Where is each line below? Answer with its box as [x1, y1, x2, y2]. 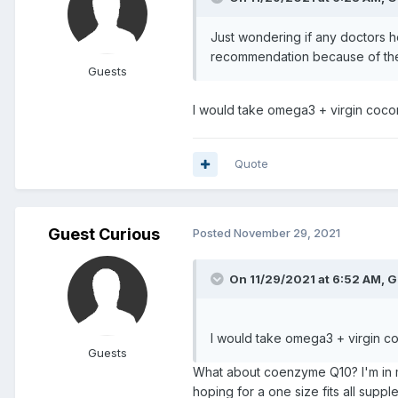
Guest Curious [48, 225, 160, 244]
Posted [193, 226, 234, 241]
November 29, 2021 [234, 226, 340, 241]
